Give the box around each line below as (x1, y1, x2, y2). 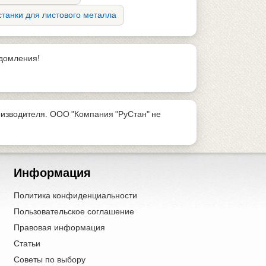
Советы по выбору (13, 254, 85, 264)
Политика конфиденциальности (13, 190, 137, 200)
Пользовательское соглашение (13, 206, 134, 216)
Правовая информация (13, 222, 105, 232)
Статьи (13, 238, 40, 248)
